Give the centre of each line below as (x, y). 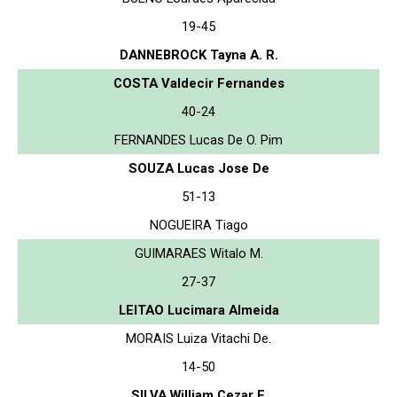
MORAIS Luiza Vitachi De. (198, 338)
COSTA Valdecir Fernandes (198, 83)
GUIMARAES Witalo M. (198, 253)
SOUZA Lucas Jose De (198, 168)
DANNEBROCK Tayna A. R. (198, 54)
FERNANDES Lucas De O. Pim (198, 140)
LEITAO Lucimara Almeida (198, 310)
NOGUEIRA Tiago (198, 225)
